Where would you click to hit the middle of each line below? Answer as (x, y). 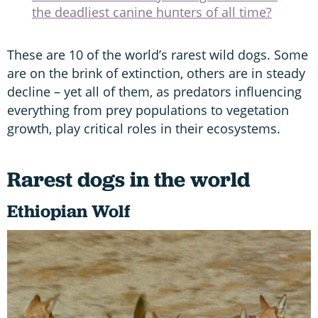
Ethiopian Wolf (71, 211)
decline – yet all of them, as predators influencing (154, 91)
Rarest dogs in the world (128, 179)
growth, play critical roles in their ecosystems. (146, 128)
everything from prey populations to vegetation (148, 110)
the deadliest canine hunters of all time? (152, 12)
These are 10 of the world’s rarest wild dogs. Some (158, 54)
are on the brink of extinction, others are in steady (156, 73)
